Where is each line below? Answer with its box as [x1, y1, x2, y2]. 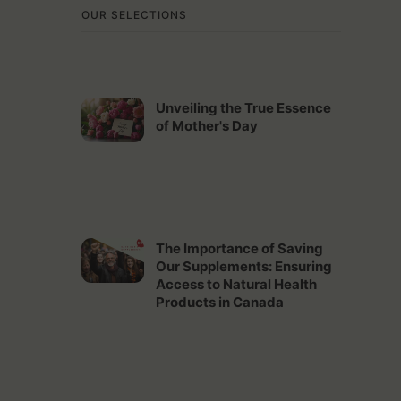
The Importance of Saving [155, 240, 323, 258]
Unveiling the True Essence [155, 99, 331, 117]
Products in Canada [155, 294, 284, 311]
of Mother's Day [155, 117, 258, 135]
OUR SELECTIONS [81, 8, 187, 22]
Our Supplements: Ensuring [155, 258, 332, 276]
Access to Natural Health [155, 276, 317, 294]
